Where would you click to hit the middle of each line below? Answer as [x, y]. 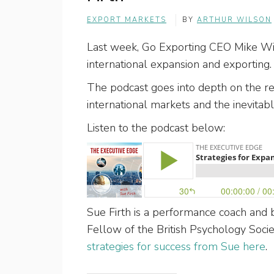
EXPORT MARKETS [127, 20]
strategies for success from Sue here [176, 246]
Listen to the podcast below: [156, 128]
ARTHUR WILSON [234, 20]
